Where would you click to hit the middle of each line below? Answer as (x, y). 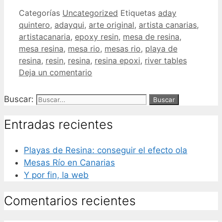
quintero (34, 25)
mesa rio (84, 48)
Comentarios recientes (70, 200)
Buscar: (19, 99)
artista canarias (168, 25)
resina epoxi (117, 60)
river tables (166, 60)
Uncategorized (90, 13)
